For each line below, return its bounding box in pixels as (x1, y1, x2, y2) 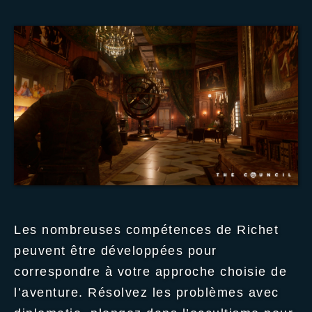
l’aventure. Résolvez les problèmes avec (14, 286, 279, 299)
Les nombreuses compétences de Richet (14, 223, 279, 237)
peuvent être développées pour (14, 244, 217, 258)
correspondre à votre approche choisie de (14, 265, 287, 279)
